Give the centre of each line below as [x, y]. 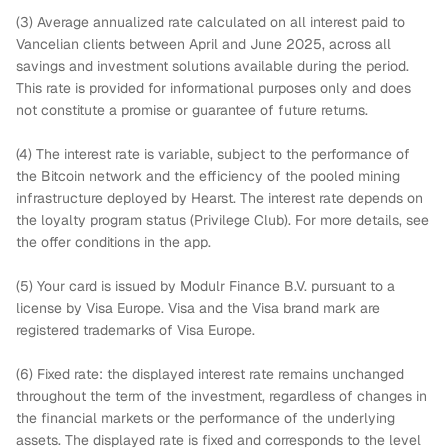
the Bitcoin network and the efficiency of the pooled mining [208, 176]
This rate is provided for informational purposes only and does [213, 88]
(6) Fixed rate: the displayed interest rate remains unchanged [210, 374]
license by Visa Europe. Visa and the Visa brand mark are [198, 308]
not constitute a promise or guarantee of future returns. [192, 110]
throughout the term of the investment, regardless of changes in [221, 396]
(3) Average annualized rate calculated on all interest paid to [210, 22]
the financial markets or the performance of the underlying [205, 418]
